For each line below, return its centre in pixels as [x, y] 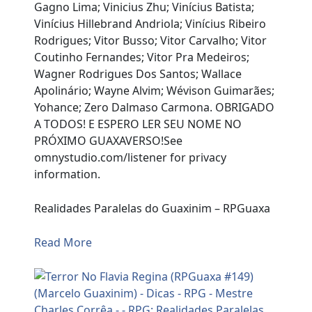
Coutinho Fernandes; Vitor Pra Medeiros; [142, 57]
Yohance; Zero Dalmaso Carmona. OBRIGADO [155, 108]
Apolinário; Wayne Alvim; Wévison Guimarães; [155, 91]
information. [69, 174]
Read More [63, 243]
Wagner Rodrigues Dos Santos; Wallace [138, 74]
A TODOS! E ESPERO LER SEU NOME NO [138, 124]
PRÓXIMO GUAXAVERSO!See [109, 141]
